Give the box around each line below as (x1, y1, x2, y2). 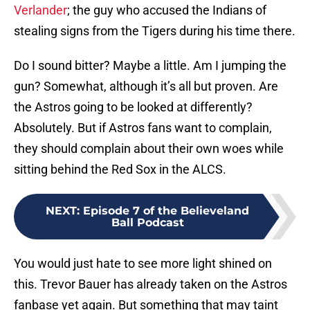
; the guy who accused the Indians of (67, 3, 266, 18)
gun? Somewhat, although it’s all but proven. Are (14, 79, 278, 94)
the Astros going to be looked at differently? (14, 100, 253, 115)
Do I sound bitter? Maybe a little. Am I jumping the (14, 58, 286, 73)
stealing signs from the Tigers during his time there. (14, 24, 295, 39)
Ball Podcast (111, 216, 184, 230)
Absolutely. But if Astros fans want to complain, (14, 120, 272, 136)
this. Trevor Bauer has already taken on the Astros (14, 277, 287, 292)
